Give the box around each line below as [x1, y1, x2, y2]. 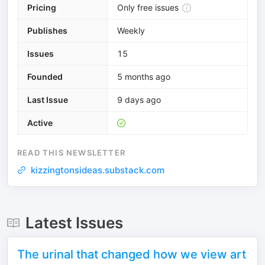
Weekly [117, 25, 145, 35]
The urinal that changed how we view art [17, 247, 246, 261]
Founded [27, 72, 63, 82]
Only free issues [117, 2, 179, 12]
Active [27, 118, 53, 128]
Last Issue [27, 95, 68, 105]
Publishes [27, 25, 67, 35]
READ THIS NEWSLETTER [17, 148, 125, 157]
